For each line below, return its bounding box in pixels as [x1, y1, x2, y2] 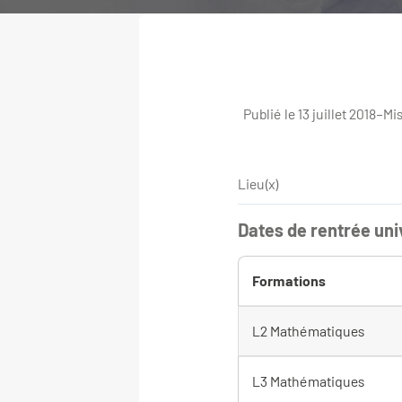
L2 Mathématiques [252, 322, 365, 340]
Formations [252, 272, 327, 290]
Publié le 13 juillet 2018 [242, 104, 376, 122]
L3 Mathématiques [252, 372, 365, 390]
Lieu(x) [238, 175, 280, 193]
